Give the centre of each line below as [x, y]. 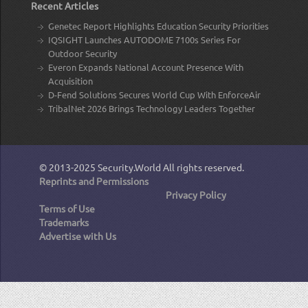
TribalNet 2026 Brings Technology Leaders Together [152, 108]
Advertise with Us [78, 235]
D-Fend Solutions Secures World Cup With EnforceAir [154, 94]
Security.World [129, 167]
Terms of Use [67, 208]
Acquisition [70, 80]
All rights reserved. [202, 167]
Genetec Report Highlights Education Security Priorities [158, 25]
